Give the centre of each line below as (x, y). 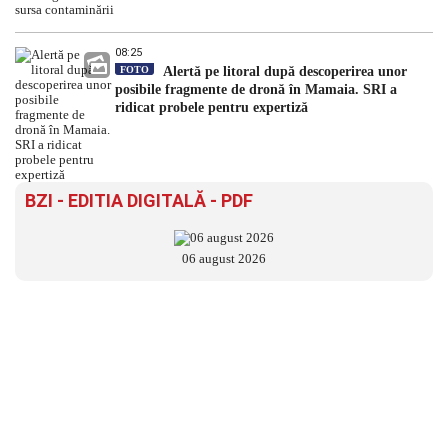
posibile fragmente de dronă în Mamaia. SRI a (256, 89)
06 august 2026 (224, 258)
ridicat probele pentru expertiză (211, 107)
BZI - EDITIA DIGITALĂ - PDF (139, 200)
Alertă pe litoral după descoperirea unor (283, 71)
